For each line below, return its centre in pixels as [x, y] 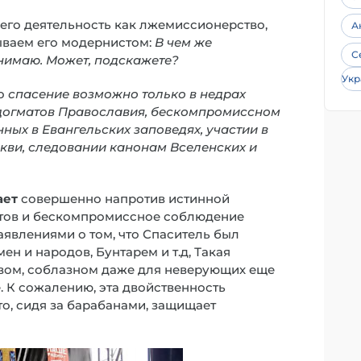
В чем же [183, 42]
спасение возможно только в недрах [127, 94]
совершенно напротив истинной [124, 199]
